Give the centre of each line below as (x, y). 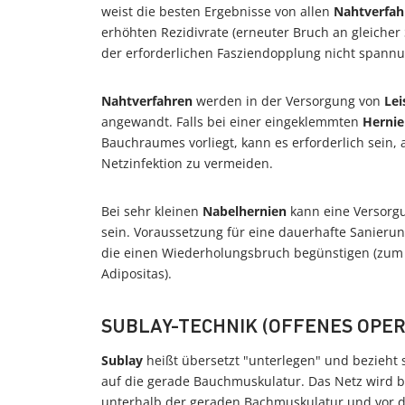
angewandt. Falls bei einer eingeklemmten (232, 122)
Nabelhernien (245, 211)
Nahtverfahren (147, 101)
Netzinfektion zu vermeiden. (187, 163)
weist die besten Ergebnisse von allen (217, 11)
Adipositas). (137, 273)
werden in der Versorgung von (288, 101)
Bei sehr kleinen (152, 211)
